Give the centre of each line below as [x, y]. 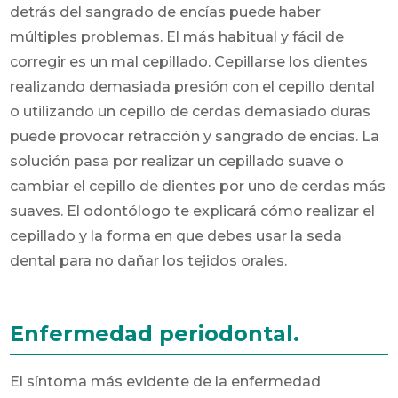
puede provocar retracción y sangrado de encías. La [195, 136]
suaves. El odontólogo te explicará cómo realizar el [193, 211]
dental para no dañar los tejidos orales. [149, 260]
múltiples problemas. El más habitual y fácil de [177, 36]
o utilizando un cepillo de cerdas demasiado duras [191, 111]
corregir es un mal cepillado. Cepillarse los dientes [189, 61]
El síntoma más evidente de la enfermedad [166, 381]
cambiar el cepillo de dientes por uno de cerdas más [198, 186]
